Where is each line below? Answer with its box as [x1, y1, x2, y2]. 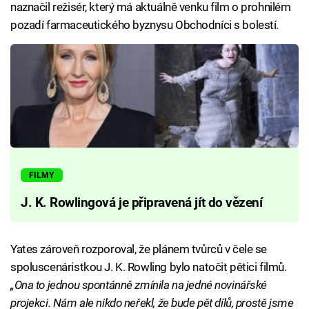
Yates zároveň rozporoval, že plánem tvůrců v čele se [10, 241, 268, 256]
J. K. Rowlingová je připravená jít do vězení [21, 195, 263, 210]
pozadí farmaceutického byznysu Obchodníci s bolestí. [10, 18, 279, 32]
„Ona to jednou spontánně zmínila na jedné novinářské [10, 277, 268, 292]
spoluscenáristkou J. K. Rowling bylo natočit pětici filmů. [10, 259, 287, 274]
